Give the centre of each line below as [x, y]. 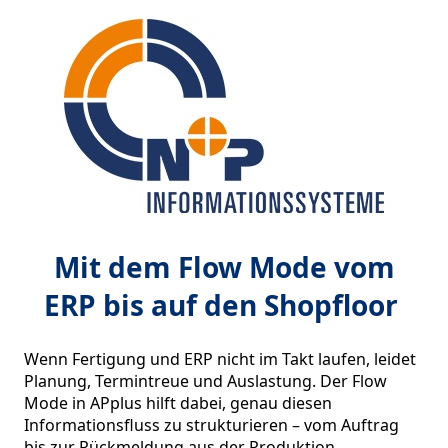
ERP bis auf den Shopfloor [224, 305]
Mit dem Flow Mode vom [224, 267]
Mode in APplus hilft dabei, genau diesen [178, 403]
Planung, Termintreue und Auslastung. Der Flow [205, 381]
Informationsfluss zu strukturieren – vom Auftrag [211, 425]
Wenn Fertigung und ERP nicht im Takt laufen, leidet [220, 359]
